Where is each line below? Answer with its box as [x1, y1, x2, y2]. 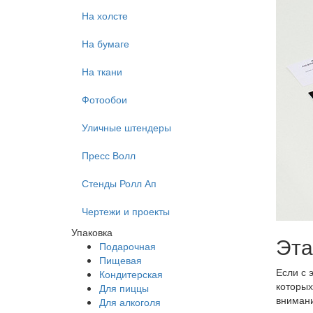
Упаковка [71, 225, 112, 239]
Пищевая [99, 253, 142, 267]
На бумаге [82, 36, 129, 50]
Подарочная [99, 239, 156, 253]
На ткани [82, 64, 122, 78]
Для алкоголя [99, 295, 161, 309]
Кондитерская [99, 267, 163, 281]
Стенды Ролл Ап [82, 176, 156, 190]
